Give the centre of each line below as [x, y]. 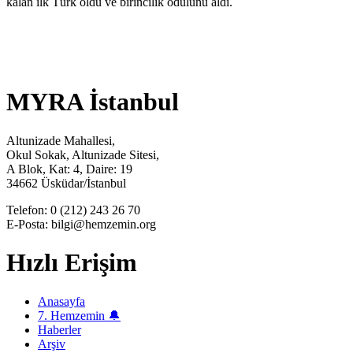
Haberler [59, 329]
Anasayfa [61, 301]
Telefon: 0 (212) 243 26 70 [73, 210]
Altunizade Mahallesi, [61, 140]
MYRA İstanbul [93, 102]
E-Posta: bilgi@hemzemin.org [81, 224]
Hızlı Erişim [72, 263]
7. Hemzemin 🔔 [79, 315]
